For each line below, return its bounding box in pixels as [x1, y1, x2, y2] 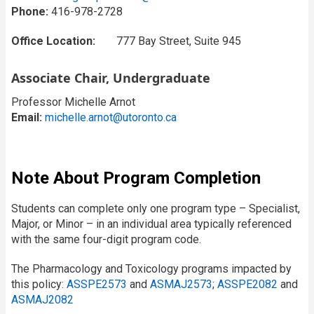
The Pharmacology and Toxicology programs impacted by [11, 262, 292, 276]
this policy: [11, 278, 67, 292]
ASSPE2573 [67, 278, 127, 292]
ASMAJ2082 [11, 293, 74, 307]
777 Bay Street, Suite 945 [116, 34, 241, 48]
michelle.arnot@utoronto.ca [45, 111, 177, 125]
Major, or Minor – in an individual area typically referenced [11, 217, 292, 231]
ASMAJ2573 [150, 278, 212, 292]
